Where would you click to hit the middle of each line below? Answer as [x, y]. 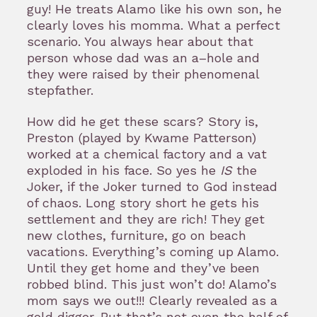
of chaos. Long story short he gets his [143, 203]
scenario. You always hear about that [140, 42]
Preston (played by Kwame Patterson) [142, 138]
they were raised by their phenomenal [143, 74]
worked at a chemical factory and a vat [147, 154]
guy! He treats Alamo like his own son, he [154, 9]
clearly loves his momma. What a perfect [154, 25]
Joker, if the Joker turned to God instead [152, 187]
